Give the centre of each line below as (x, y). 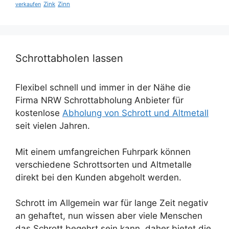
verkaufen (28, 5)
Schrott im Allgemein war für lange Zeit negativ (112, 203)
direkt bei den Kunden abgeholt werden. (98, 177)
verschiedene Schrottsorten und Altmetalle (104, 164)
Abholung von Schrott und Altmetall (135, 113)
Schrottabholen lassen (69, 59)
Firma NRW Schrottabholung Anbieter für (99, 100)
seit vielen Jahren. (53, 126)
